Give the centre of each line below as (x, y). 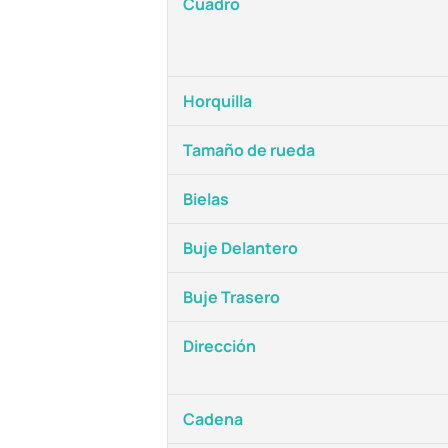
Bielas (206, 199)
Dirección (219, 346)
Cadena (213, 419)
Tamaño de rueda (249, 150)
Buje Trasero (231, 297)
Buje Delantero (240, 248)
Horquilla (217, 101)
